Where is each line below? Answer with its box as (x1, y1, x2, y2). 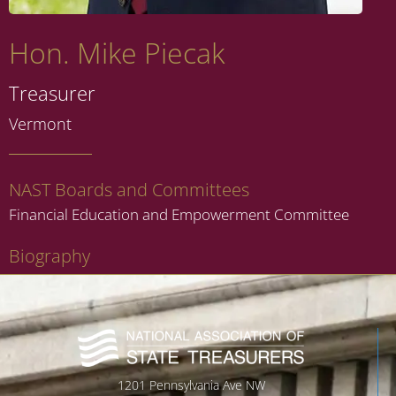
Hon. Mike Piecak (9, 34, 225, 72)
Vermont (9, 113, 72, 135)
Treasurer (9, 80, 95, 107)
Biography (9, 244, 90, 269)
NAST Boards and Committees (9, 178, 249, 202)
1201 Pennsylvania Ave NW (117, 376, 265, 393)
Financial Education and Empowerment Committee (9, 204, 349, 225)
